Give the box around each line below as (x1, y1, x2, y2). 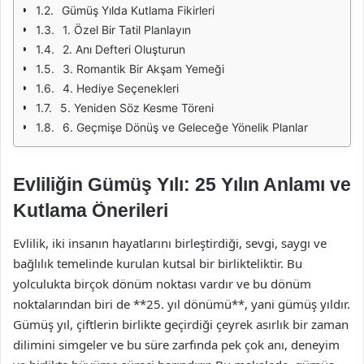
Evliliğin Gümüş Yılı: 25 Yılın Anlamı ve (13, 174, 351, 195)
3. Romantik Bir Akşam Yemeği (63, 62, 224, 76)
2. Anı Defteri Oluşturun (63, 42, 185, 56)
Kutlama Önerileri (13, 200, 168, 221)
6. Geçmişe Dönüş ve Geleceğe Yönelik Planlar (63, 120, 308, 134)
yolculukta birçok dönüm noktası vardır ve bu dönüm (13, 275, 311, 292)
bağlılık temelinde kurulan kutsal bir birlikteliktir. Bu (13, 254, 302, 271)
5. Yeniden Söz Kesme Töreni (60, 101, 214, 115)
